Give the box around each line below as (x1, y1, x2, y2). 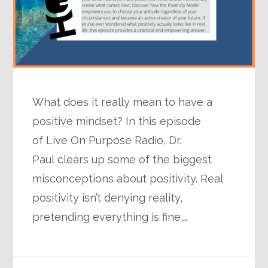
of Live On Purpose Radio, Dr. (32, 134, 182, 147)
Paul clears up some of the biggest (32, 153, 212, 166)
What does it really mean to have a (32, 96, 213, 109)
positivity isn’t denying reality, (32, 191, 183, 205)
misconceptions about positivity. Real (32, 172, 223, 185)
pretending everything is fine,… (32, 211, 188, 224)
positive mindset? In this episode (32, 115, 202, 128)
